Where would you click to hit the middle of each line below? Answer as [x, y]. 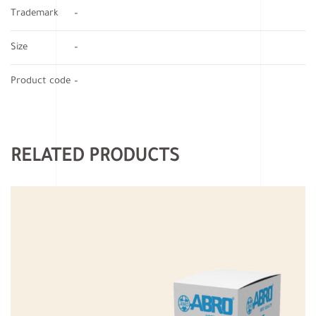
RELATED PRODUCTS [95, 158]
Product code [41, 81]
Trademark [35, 13]
